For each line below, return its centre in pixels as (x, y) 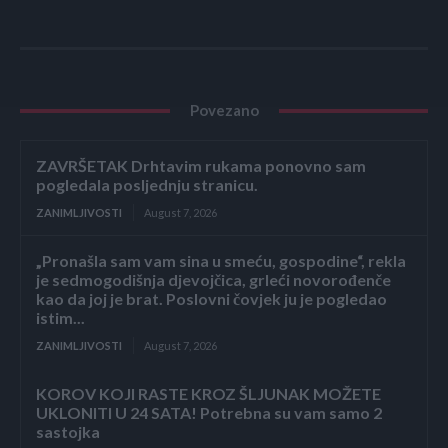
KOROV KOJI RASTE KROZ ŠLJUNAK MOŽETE (208, 394)
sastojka (68, 432)
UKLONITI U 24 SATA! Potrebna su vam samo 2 (209, 413)
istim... (60, 318)
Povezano (224, 110)
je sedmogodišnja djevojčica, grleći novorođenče (213, 280)
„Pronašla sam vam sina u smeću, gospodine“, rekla (221, 261)
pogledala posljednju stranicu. (147, 185)
